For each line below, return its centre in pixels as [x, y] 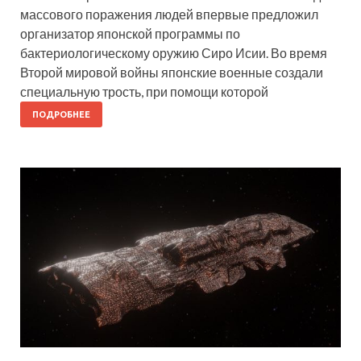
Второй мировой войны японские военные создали [172, 72]
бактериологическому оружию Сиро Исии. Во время [174, 52]
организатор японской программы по [130, 33]
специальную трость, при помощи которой [144, 91]
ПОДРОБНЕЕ [61, 114]
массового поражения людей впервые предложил [169, 14]
